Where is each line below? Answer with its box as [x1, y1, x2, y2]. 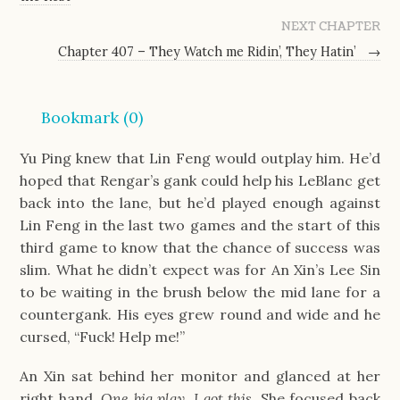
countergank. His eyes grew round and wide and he [20, 304, 380, 323]
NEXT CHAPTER [280, 18, 380, 35]
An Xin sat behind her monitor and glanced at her [20, 366, 380, 385]
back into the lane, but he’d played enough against [20, 193, 380, 212]
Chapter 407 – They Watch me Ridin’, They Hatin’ [57, 44, 360, 61]
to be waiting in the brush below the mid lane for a [20, 282, 380, 301]
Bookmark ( [41, 106, 129, 128]
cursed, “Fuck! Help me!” [20, 327, 186, 346]
